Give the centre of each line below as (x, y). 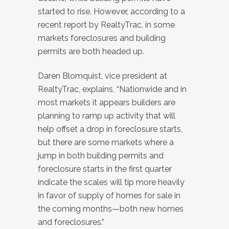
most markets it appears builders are (107, 103)
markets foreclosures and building (102, 38)
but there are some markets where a (106, 143)
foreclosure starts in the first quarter (105, 169)
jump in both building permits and (101, 156)
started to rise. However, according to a (111, 12)
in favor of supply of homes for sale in (109, 196)
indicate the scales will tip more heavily (111, 182)
